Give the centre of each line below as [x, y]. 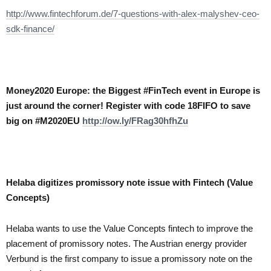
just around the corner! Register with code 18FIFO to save [128, 105]
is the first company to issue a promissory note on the [145, 258]
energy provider [216, 243]
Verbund [22, 258]
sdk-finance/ [30, 28]
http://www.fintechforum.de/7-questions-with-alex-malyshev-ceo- [133, 13]
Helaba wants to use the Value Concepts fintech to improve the [129, 228]
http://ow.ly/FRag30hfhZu [135, 120]
